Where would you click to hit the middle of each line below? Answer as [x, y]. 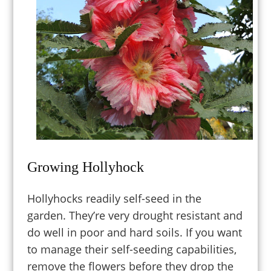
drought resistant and [187, 216]
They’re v [91, 216]
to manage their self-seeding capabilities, [132, 250]
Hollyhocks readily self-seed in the [114, 199]
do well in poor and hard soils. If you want [134, 233]
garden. [48, 216]
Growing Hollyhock [85, 166]
